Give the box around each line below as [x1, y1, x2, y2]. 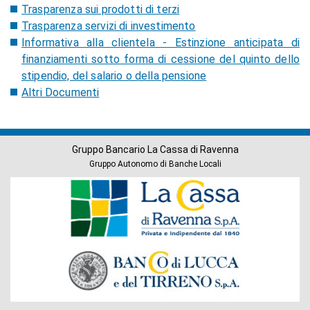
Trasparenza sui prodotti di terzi [21, 3, 180, 16]
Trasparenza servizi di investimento [21, 19, 196, 33]
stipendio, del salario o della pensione [21, 69, 207, 82]
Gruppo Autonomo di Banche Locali [89, 159, 221, 169]
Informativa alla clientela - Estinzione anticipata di [21, 36, 300, 49]
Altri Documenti [21, 86, 100, 99]
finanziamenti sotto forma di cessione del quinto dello [21, 53, 300, 66]
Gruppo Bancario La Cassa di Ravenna [71, 144, 239, 155]
